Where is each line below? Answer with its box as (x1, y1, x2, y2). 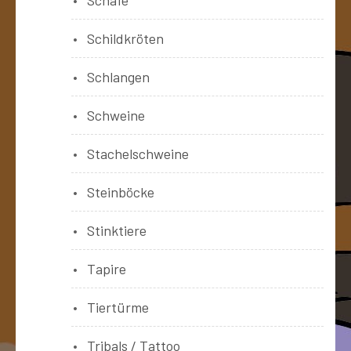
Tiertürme (87, 298, 149, 316)
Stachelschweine (87, 144, 189, 162)
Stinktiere (87, 221, 147, 239)
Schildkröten (87, 29, 164, 47)
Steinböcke (87, 183, 154, 201)
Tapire (87, 259, 126, 277)
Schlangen (87, 67, 150, 85)
